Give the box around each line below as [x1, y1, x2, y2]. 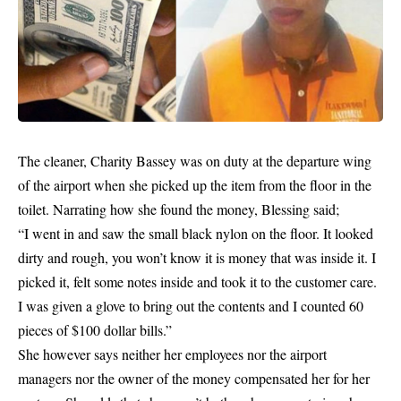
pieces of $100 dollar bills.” [18, 320, 172, 340]
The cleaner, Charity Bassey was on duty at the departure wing [18, 151, 371, 171]
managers [18, 369, 72, 388]
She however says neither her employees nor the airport [18, 345, 327, 364]
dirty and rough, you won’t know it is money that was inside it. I [18, 248, 376, 268]
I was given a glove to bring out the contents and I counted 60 [18, 296, 363, 316]
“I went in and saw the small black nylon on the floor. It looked [18, 224, 373, 243]
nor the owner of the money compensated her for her [72, 369, 370, 388]
